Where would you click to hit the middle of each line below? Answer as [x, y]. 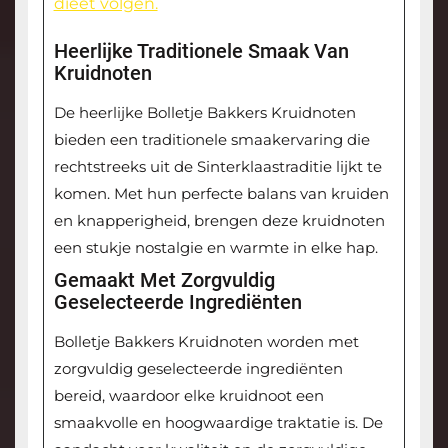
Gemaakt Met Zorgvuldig [164, 280]
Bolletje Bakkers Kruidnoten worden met [206, 342]
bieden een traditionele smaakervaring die [211, 140]
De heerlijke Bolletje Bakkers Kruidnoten [204, 113]
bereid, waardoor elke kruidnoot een [188, 396]
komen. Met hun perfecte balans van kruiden [221, 194]
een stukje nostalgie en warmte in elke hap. [215, 248]
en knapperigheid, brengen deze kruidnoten [219, 221]
